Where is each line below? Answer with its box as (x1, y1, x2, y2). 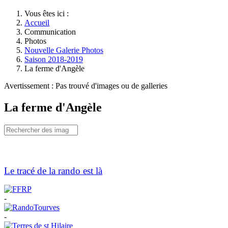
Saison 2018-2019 (24, 55, 83, 64)
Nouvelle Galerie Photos (24, 46, 103, 54)
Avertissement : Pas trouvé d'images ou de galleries (4, 81, 167, 90)
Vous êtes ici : (24, 9, 73, 18)
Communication (24, 27, 76, 36)
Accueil (24, 18, 49, 27)
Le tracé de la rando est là (4, 165, 102, 176)
